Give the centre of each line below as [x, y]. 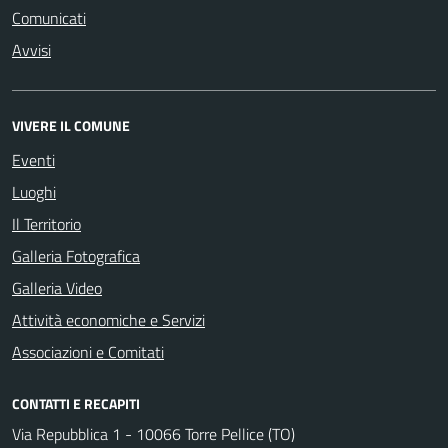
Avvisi [31, 50]
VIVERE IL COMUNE [71, 125]
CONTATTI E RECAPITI [76, 403]
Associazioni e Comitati [88, 352]
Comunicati [49, 18]
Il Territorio [46, 224]
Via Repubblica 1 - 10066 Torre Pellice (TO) [153, 434]
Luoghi [34, 192]
